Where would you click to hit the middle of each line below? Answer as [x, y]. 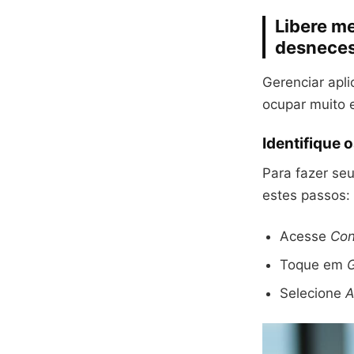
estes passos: [306, 195]
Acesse [305, 236]
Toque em [313, 265]
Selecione [313, 293]
